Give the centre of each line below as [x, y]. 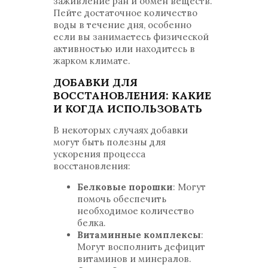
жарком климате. [92, 61]
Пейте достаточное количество [125, 13]
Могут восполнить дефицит [141, 247]
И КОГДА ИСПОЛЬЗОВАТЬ [128, 109]
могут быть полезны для [109, 142]
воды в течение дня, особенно [122, 25]
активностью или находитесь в [124, 49]
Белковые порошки [125, 187]
